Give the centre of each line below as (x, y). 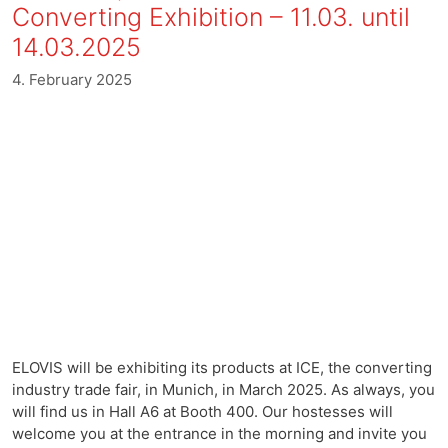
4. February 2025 (72, 79)
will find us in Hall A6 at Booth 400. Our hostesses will (202, 411)
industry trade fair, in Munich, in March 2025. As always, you (223, 389)
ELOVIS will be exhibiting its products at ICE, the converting (222, 367)
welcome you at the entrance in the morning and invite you (219, 433)
